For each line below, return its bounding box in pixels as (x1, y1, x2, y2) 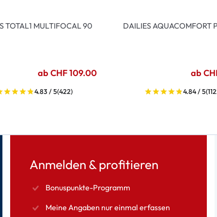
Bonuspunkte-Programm (46, 183, 131, 192)
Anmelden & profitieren (30, 156, 159, 172)
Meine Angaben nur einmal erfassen (46, 202, 170, 212)
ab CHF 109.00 (38, 67, 97, 78)
